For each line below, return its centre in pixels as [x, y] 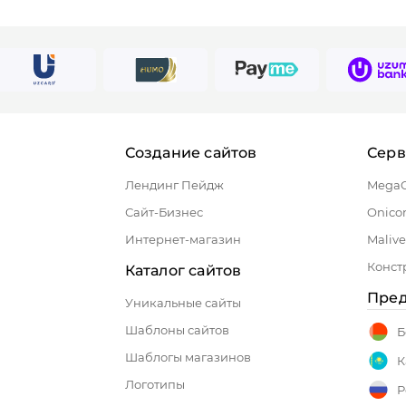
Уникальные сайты [183, 303]
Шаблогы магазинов [188, 358]
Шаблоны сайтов [177, 330]
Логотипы [155, 385]
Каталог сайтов [183, 271]
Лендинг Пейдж [174, 185]
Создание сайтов [191, 153]
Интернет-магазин [183, 240]
